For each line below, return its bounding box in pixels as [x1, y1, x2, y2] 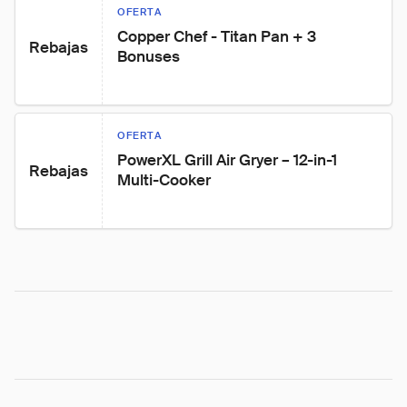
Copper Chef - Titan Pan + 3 [117, 26, 320, 46]
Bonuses [117, 46, 180, 66]
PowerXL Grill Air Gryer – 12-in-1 [117, 150, 341, 170]
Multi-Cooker [117, 170, 211, 190]
